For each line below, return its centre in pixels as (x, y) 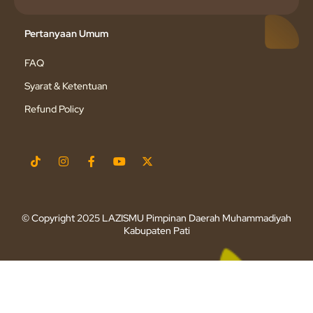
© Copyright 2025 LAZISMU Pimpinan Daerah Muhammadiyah (156, 218)
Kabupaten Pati (156, 230)
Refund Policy (54, 109)
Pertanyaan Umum (66, 33)
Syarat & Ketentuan (66, 86)
